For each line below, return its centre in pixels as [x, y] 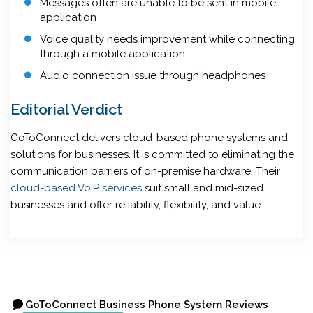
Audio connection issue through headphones [153, 75]
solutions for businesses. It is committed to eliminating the [152, 154]
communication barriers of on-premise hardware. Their [145, 171]
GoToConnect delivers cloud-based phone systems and [149, 137]
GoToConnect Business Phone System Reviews [147, 304]
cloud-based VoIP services [76, 188]
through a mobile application [112, 53]
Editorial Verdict [66, 109]
